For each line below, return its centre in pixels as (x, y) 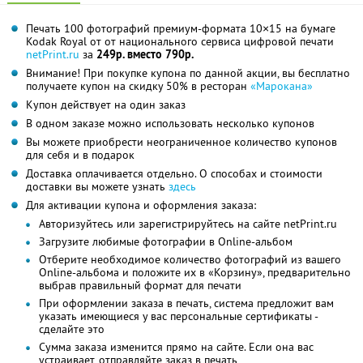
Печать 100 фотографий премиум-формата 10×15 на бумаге (181, 28)
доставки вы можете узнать (97, 186)
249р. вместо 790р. (145, 54)
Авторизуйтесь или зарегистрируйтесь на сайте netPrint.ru (188, 223)
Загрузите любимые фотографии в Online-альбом (166, 241)
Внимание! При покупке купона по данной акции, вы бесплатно (188, 73)
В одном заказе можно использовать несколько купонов (170, 123)
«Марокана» (282, 85)
